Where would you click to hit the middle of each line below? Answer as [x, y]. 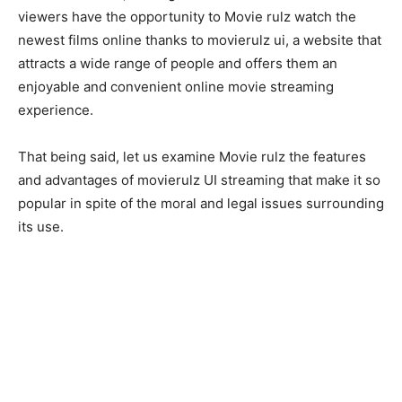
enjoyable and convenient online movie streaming [176, 87]
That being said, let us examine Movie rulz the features [192, 157]
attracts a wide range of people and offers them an [178, 64]
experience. [56, 110]
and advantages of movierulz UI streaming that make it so [199, 180]
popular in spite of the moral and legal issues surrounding [201, 204]
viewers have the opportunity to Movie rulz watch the [187, 17]
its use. [41, 227]
